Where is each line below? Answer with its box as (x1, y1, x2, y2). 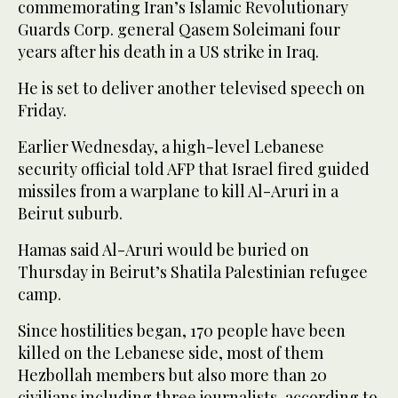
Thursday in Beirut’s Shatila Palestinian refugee (18, 261, 368, 283)
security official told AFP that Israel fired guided (18, 158, 370, 180)
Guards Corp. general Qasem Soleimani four (18, 19, 340, 41)
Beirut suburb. (18, 203, 123, 225)
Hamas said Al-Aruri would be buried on (18, 239, 309, 261)
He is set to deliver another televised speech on (18, 77, 365, 99)
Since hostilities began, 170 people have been (18, 320, 346, 342)
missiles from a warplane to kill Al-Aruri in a (18, 180, 338, 203)
